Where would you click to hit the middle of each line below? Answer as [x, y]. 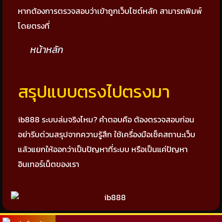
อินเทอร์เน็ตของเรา [49, 164]
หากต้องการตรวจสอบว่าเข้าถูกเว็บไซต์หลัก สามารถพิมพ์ [110, 11]
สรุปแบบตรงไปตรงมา [94, 91]
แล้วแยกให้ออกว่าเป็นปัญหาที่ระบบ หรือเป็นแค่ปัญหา [103, 149]
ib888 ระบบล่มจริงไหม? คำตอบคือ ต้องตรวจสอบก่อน [106, 119]
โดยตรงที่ [34, 26]
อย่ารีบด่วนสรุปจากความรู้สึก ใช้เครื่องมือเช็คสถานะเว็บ [107, 134]
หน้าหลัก [47, 50]
